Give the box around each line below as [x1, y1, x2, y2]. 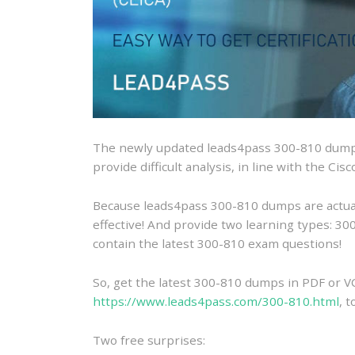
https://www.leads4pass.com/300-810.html [93, 292, 339, 309]
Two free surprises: [93, 331, 205, 348]
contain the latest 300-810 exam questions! [93, 235, 342, 251]
